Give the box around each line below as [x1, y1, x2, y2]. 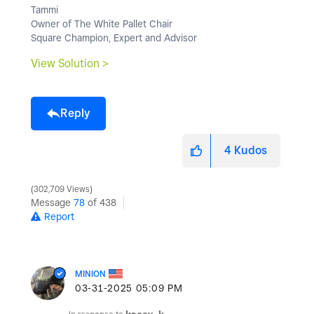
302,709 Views [32, 184, 92, 195]
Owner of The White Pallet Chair [31, 18, 172, 30]
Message [31, 197, 74, 209]
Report [44, 211, 74, 223]
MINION [75, 268, 106, 280]
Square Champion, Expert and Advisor [31, 32, 197, 44]
